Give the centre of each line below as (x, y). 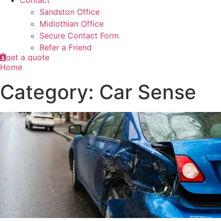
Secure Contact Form (79, 36)
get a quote (28, 57)
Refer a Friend (66, 48)
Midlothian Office (72, 24)
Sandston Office (70, 12)
